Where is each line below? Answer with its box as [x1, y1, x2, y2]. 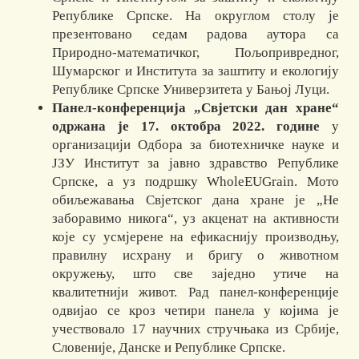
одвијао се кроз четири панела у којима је [52, 303, 339, 319]
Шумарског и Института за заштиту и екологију [52, 63, 339, 79]
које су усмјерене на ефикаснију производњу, [52, 229, 339, 245]
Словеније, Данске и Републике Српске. [52, 340, 286, 356]
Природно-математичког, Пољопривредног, [52, 45, 339, 61]
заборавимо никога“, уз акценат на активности [52, 211, 339, 227]
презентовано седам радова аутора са [52, 26, 339, 42]
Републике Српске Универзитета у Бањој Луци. [52, 82, 330, 98]
